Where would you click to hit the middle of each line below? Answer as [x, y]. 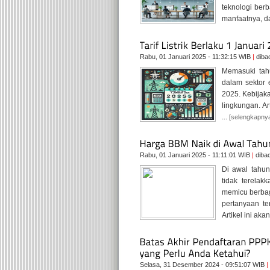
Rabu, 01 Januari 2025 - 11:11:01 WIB [196, 155]
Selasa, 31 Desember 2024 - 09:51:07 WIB [203, 265]
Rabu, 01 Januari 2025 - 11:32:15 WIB [196, 57]
